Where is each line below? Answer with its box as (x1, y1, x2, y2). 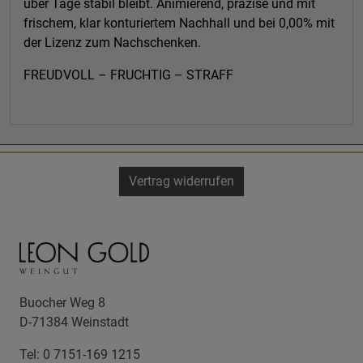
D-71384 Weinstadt (19, 314, 129, 330)
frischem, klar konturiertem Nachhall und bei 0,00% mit (23, 15, 335, 31)
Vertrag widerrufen (129, 173, 234, 190)
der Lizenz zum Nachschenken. (23, 34, 201, 50)
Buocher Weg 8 (19, 295, 105, 310)
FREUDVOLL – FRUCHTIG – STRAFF (23, 66, 233, 83)
